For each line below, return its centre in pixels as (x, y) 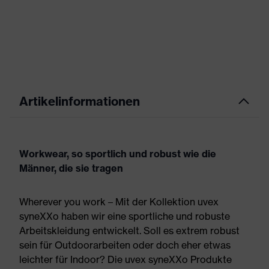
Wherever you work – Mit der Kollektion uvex (119, 202)
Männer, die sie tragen (71, 168)
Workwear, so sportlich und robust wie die (118, 154)
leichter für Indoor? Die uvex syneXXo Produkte (125, 259)
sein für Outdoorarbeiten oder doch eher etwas (125, 245)
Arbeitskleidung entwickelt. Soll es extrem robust (129, 231)
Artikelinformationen (80, 101)
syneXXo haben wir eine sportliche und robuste (125, 216)
